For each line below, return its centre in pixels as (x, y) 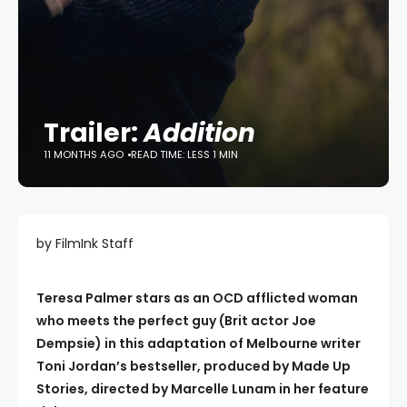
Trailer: (94, 133)
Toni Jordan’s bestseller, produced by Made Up (194, 366)
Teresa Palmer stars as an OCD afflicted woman (197, 298)
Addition (199, 133)
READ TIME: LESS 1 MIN (184, 154)
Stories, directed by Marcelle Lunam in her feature (203, 389)
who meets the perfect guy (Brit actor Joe (176, 321)
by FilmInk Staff (85, 243)
